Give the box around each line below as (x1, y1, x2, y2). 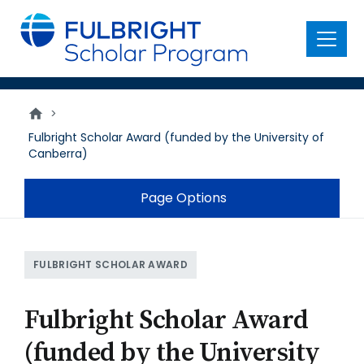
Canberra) (28, 145, 88, 162)
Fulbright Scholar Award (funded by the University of (28, 129, 324, 145)
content (10, 23, 66, 41)
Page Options (141, 188, 227, 207)
